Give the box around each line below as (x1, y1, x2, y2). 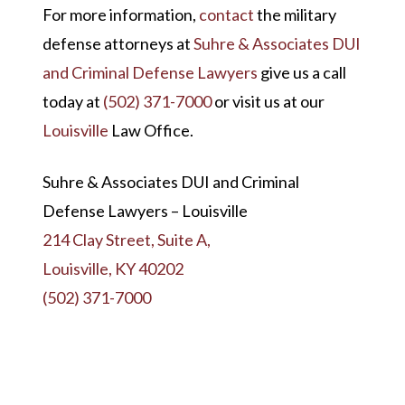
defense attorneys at (42, 33, 193, 54)
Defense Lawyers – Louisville (42, 201, 248, 221)
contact (198, 5, 254, 25)
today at (42, 91, 103, 112)
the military (253, 5, 336, 25)
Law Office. (108, 120, 193, 141)
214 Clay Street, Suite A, (42, 230, 211, 250)
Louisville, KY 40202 (42, 259, 184, 279)
